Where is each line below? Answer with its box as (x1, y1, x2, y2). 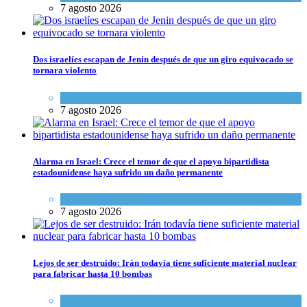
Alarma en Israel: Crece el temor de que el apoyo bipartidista (33, 156, 269, 167)
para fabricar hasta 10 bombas (33, 269, 152, 280)
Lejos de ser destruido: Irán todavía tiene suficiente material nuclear (33, 258, 297, 269)
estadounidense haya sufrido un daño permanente (33, 167, 223, 177)
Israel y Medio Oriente (60, 193, 158, 205)
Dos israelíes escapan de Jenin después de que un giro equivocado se (33, 54, 293, 65)
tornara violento (33, 65, 97, 76)
